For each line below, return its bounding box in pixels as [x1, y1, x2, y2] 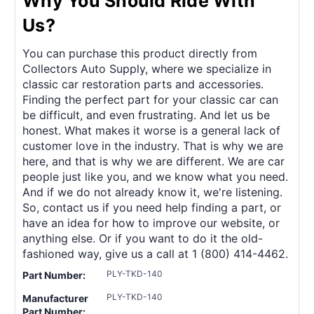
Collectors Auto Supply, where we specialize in [22, 61, 271, 76]
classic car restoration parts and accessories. [22, 76, 264, 91]
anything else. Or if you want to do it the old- [22, 231, 263, 245]
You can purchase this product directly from [22, 46, 257, 60]
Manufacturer [22, 292, 88, 304]
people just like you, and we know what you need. [22, 169, 288, 184]
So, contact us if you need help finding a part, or [22, 200, 281, 214]
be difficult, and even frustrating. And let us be [22, 107, 270, 122]
